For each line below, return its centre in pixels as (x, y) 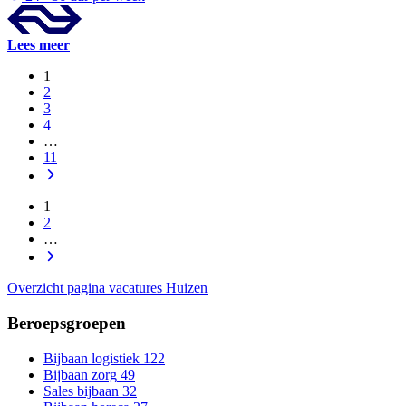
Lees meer (39, 45)
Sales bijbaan (81, 391)
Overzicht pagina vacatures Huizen (107, 288)
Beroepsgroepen (67, 324)
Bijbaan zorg (80, 374)
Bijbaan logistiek (92, 358)
